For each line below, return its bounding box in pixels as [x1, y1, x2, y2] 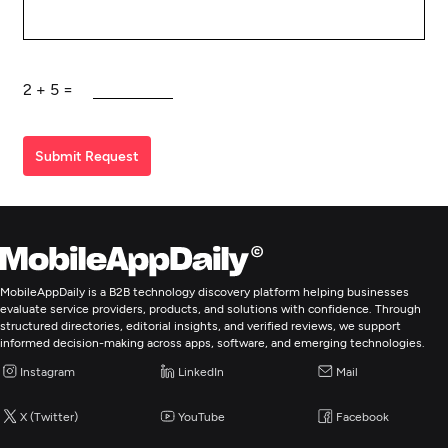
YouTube [178, 409, 226, 424]
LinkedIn [178, 364, 225, 379]
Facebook [335, 409, 389, 424]
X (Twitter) [20, 409, 78, 424]
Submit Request [35, 147, 139, 165]
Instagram [20, 364, 75, 379]
